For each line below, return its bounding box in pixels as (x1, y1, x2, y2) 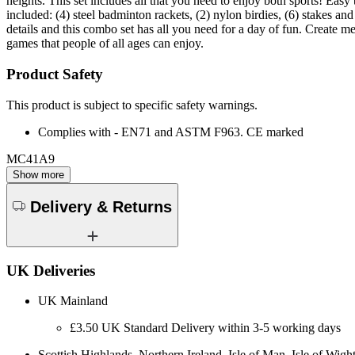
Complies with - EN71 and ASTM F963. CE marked (38, 124, 303, 139)
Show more (13, 168, 64, 181)
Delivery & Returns (30, 198, 172, 216)
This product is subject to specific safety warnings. (6, 97, 258, 112)
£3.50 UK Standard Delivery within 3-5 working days (70, 321, 341, 335)
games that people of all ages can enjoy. (6, 36, 204, 51)
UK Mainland (38, 294, 108, 308)
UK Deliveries (6, 261, 95, 279)
